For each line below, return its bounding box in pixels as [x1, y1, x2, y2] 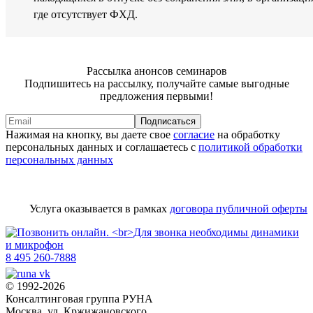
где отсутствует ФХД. [34, 8, 138, 21]
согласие [173, 129, 214, 141]
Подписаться [140, 116, 196, 127]
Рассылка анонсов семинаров [86, 65, 227, 78]
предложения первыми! [100, 90, 213, 103]
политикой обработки [198, 141, 303, 154]
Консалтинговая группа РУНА [6, 293, 153, 305]
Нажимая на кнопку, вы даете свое [6, 129, 173, 141]
